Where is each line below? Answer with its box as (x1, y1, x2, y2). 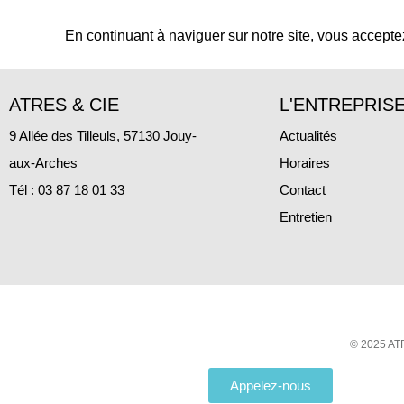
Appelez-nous (230, 378, 311, 394)
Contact (280, 182, 326, 198)
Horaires (280, 155, 330, 171)
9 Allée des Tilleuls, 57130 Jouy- (9, 128, 197, 144)
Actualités (280, 128, 337, 144)
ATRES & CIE (9, 95, 119, 115)
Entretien (280, 209, 332, 225)
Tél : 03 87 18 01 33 (9, 182, 124, 198)
